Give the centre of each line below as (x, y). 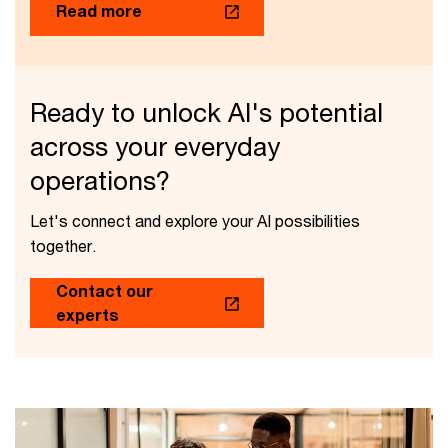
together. (63, 246)
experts (87, 315)
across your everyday (155, 147)
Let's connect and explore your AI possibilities (195, 221)
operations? (100, 181)
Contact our (104, 291)
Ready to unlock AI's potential (206, 113)
